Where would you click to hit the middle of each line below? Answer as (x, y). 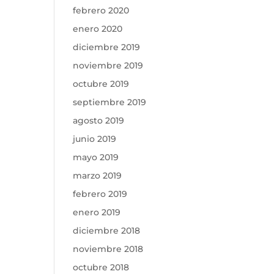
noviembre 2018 (108, 249)
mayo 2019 (96, 157)
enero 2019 (97, 212)
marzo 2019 (98, 176)
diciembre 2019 (107, 47)
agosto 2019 (99, 120)
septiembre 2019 (110, 102)
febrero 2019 (100, 194)
